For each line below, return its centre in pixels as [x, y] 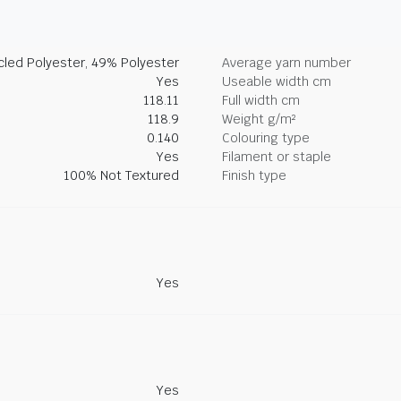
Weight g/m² [259, 119]
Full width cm [261, 100]
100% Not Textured [121, 175]
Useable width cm [277, 81]
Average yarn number [286, 63]
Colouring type [266, 138]
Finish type [254, 175]
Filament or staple [277, 157]
